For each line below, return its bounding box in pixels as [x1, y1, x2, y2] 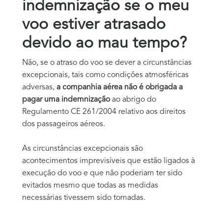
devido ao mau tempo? [22, 35, 187, 52]
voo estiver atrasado [22, 17, 165, 33]
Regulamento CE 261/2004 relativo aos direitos [22, 108, 186, 116]
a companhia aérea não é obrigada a [56, 83, 183, 91]
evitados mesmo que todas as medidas [22, 181, 158, 190]
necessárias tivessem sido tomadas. [22, 193, 145, 202]
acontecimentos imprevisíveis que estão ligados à [22, 157, 195, 165]
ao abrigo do [110, 95, 156, 104]
